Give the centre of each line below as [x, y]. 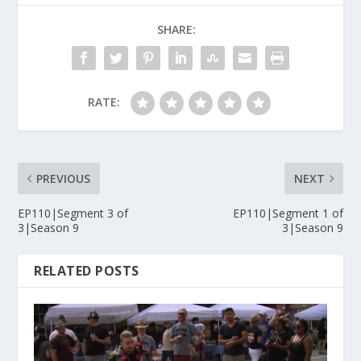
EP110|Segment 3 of [73, 214]
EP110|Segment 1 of [288, 214]
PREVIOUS [64, 179]
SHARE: [176, 30]
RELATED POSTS [87, 271]
